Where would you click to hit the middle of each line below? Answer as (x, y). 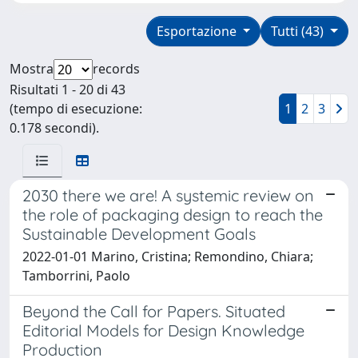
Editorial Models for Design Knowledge (163, 330)
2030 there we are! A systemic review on (168, 195)
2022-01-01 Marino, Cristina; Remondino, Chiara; (168, 256)
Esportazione (198, 31)
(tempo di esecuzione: (76, 108)
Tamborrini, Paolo (76, 275)
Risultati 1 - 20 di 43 (68, 89)
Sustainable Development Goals (139, 233)
